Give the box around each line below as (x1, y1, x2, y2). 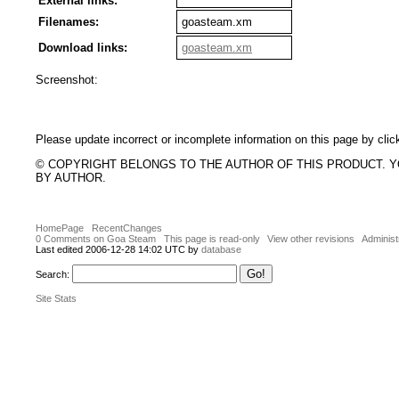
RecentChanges (91, 223, 162, 234)
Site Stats (36, 292, 77, 304)
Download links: (38, 41, 127, 54)
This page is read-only (163, 233, 260, 245)
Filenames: (38, 15, 99, 28)
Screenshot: (36, 73, 98, 86)
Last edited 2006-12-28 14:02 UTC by (36, 244, 201, 256)
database (201, 244, 241, 256)
